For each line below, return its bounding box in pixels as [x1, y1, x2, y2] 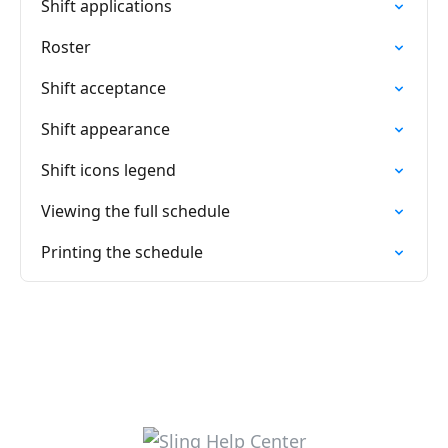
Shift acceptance [41, 77, 166, 99]
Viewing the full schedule [41, 200, 230, 222]
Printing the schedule [41, 241, 203, 263]
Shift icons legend [41, 159, 176, 181]
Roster [41, 36, 91, 58]
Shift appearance [41, 118, 170, 140]
